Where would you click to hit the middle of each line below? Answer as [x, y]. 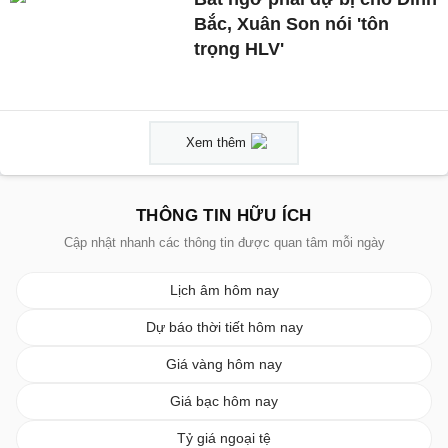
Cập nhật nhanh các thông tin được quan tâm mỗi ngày [224, 243]
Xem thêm [216, 143]
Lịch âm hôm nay [224, 290]
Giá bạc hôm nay [224, 401]
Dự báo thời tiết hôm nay [224, 327]
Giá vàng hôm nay [224, 364]
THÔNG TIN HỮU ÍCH [224, 216]
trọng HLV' [239, 49]
